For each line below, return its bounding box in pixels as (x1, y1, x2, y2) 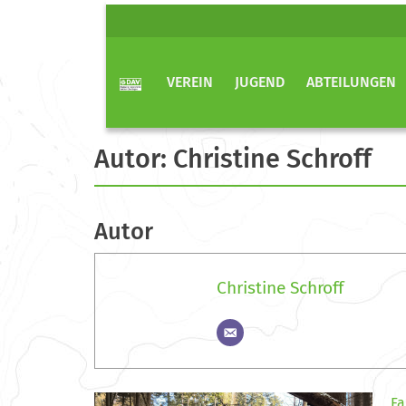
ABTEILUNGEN (306, 73, 396, 91)
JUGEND (235, 73, 285, 91)
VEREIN (167, 73, 213, 91)
